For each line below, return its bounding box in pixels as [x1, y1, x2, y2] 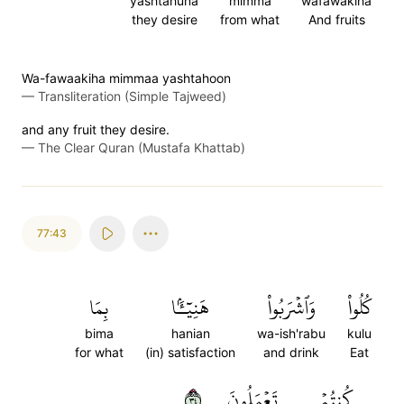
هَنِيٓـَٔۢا [171, 289, 209, 326]
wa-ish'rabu [257, 326, 326, 341]
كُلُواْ [347, 289, 372, 326]
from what [220, 12, 280, 27]
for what [75, 344, 124, 360]
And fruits [308, 12, 365, 27]
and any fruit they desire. [22, 122, 170, 137]
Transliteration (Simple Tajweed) [38, 88, 226, 104]
